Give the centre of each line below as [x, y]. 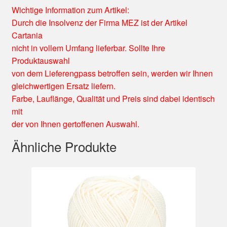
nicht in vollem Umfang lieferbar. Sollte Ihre [88, 48]
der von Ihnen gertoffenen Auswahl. [75, 124]
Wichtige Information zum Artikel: [70, 10]
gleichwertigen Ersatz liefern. [63, 86]
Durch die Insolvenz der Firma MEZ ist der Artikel [99, 23]
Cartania [27, 35]
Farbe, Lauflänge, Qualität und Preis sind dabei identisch [113, 99]
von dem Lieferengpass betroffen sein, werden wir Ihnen [112, 73]
